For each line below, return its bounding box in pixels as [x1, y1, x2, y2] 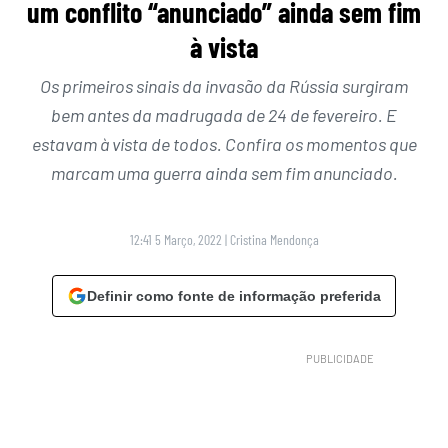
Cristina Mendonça [229, 231, 319, 249]
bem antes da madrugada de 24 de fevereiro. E [51, 104, 397, 127]
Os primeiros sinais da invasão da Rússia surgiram [40, 75, 408, 98]
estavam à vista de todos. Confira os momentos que [31, 133, 417, 156]
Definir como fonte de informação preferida [87, 288, 381, 305]
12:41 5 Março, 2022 [129, 231, 222, 249]
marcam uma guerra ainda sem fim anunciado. [50, 162, 398, 185]
